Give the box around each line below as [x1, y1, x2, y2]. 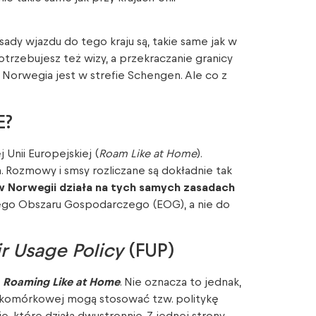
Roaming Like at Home [3, 276, 120, 288]
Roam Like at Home [99, 147, 197, 159]
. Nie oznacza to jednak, [120, 276, 241, 288]
